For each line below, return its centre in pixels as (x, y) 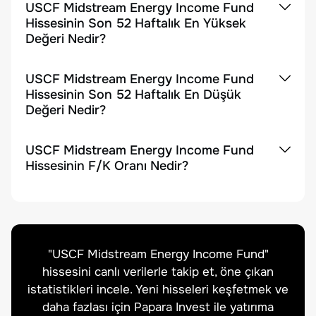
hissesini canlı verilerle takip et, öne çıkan (158, 272)
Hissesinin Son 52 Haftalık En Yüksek (136, 23)
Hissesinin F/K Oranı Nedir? (107, 166)
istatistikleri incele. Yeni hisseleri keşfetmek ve (158, 290)
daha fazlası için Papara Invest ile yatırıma (158, 307)
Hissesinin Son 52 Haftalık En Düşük (133, 95)
